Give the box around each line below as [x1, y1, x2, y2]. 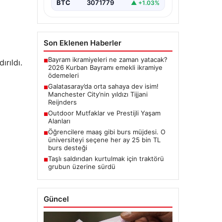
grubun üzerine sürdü [48, 163, 115, 171]
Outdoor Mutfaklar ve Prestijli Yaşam [48, 109, 161, 117]
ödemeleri [48, 71, 79, 80]
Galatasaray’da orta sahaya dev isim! [48, 82, 159, 91]
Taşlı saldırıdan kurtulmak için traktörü [48, 155, 164, 163]
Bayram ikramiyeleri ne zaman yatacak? [48, 55, 167, 64]
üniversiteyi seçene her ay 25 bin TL [48, 136, 161, 144]
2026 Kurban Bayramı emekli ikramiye [48, 63, 163, 72]
